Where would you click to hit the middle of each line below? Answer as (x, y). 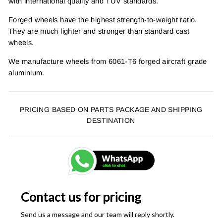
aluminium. (27, 73)
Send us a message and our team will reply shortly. (98, 214)
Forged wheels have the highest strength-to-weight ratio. (103, 20)
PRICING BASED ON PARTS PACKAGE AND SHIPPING (111, 109)
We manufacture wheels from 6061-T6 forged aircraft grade (108, 61)
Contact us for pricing (81, 196)
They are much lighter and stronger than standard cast (99, 31)
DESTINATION (111, 120)
